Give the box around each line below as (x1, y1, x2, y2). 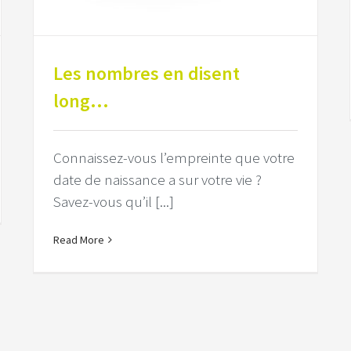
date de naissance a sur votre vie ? (53, 170, 262, 190)
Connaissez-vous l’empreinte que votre (53, 148, 295, 168)
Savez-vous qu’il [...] (53, 192, 175, 212)
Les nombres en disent (53, 61, 241, 86)
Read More (53, 233, 105, 248)
